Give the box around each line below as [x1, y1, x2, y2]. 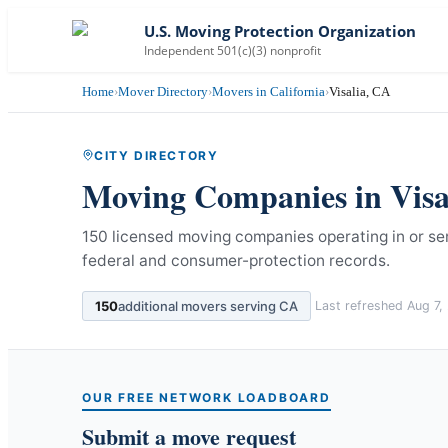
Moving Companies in [82, 171, 390, 219]
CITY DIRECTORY [94, 147, 219, 163]
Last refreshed [315, 298, 407, 313]
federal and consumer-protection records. [82, 250, 390, 270]
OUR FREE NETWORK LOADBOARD [82, 389, 331, 405]
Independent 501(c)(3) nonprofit [144, 41, 321, 59]
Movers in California [212, 84, 325, 99]
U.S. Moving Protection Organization [144, 21, 416, 41]
